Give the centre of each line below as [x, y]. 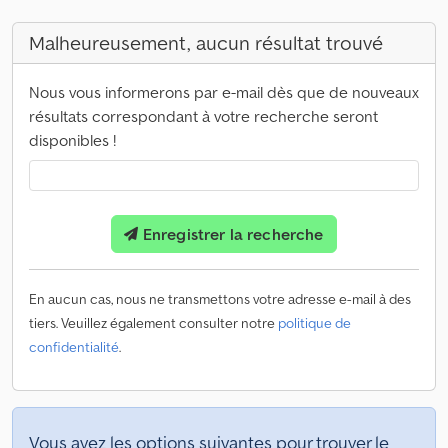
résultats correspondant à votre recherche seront [203, 115]
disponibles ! [72, 139]
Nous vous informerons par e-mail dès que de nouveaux [224, 91]
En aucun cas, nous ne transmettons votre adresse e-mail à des [220, 298]
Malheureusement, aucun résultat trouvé [206, 42]
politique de [314, 322]
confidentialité [74, 346]
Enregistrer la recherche [231, 233]
